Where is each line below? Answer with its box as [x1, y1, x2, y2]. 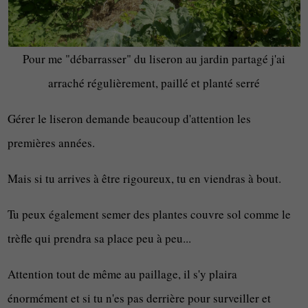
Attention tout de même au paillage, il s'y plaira [8, 266, 238, 282]
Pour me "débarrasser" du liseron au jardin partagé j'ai [23, 51, 285, 67]
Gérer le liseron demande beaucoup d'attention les [8, 111, 252, 126]
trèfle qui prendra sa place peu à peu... [8, 230, 192, 246]
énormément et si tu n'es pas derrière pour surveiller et [8, 290, 272, 306]
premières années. [8, 135, 96, 151]
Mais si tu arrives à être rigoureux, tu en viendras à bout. [8, 170, 282, 186]
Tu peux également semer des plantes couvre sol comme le [8, 206, 291, 222]
